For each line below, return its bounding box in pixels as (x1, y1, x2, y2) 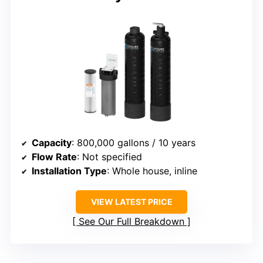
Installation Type (32, 165, 107, 177)
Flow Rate (32, 151, 77, 163)
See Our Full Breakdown (79, 215, 184, 228)
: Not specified (77, 151, 142, 163)
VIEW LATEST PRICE (90, 197, 173, 207)
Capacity (32, 137, 72, 149)
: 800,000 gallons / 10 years (72, 137, 195, 149)
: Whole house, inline (107, 165, 197, 177)
